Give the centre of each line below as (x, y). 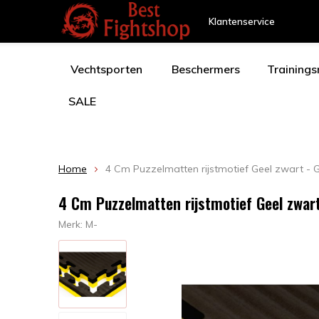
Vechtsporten (106, 69)
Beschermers (206, 69)
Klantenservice (242, 21)
